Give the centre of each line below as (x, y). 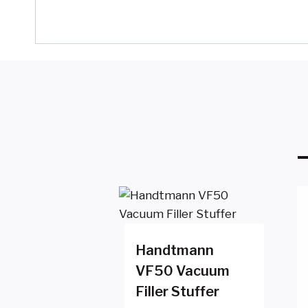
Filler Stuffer (177, 291)
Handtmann (175, 250)
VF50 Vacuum (183, 271)
